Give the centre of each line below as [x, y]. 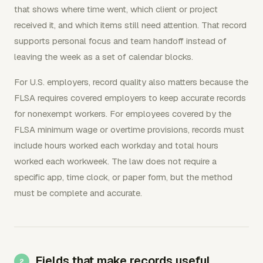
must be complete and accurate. [78, 193]
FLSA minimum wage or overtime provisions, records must [129, 129]
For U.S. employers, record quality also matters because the [131, 82]
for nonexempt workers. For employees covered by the [123, 113]
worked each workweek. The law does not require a [115, 161]
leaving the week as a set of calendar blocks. [104, 56]
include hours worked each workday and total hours [116, 145]
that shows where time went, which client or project [116, 9]
